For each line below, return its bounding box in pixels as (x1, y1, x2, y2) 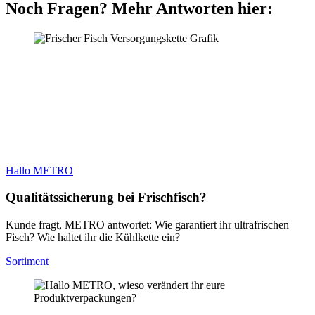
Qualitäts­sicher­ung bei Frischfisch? (6, 190, 207, 205)
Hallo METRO (6, 164, 73, 176)
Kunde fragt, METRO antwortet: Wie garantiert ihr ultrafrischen (6, 219, 289, 231)
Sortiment (6, 255, 49, 268)
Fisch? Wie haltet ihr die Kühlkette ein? (6, 231, 180, 244)
